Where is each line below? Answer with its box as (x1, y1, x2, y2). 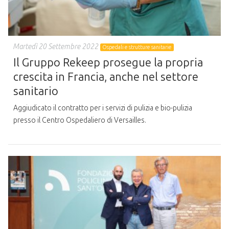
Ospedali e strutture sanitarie (102, 43, 172, 51)
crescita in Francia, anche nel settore (13, 70, 198, 84)
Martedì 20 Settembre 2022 (13, 42, 99, 51)
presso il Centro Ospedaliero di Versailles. (13, 116, 146, 125)
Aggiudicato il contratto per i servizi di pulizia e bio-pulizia (13, 104, 192, 113)
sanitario (13, 84, 58, 98)
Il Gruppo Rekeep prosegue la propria (13, 55, 203, 70)
